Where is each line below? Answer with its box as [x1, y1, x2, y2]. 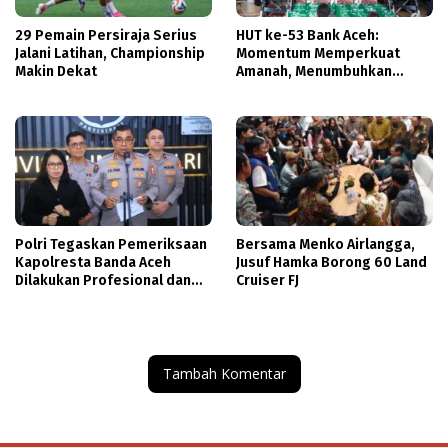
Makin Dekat [15, 62, 97, 80]
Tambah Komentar [162, 363, 286, 383]
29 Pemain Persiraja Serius [15, 26, 197, 44]
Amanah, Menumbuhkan [236, 62, 392, 80]
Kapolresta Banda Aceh [15, 253, 171, 271]
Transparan [15, 289, 92, 307]
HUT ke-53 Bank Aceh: [236, 26, 379, 44]
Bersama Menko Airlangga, [236, 235, 415, 253]
